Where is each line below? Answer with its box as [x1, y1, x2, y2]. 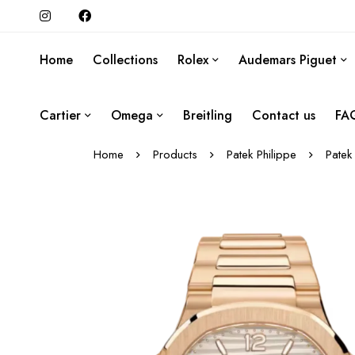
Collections [93, 51, 158, 69]
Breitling [183, 106, 232, 124]
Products [153, 146, 197, 163]
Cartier [40, 106, 81, 124]
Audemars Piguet [239, 51, 337, 69]
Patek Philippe [227, 146, 296, 163]
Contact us [252, 106, 315, 124]
